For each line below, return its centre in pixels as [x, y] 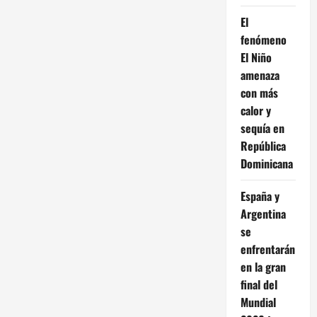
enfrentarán [267, 249]
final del [259, 284]
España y [260, 196]
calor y [255, 110]
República [263, 145]
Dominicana [266, 163]
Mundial [258, 302]
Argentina [263, 213]
